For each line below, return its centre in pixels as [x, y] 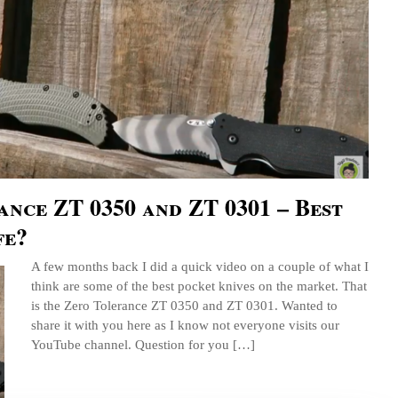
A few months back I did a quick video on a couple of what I [200, 267]
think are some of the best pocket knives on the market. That [199, 286]
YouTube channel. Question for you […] [143, 345]
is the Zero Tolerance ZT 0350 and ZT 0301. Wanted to [184, 306]
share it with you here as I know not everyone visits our [185, 325]
